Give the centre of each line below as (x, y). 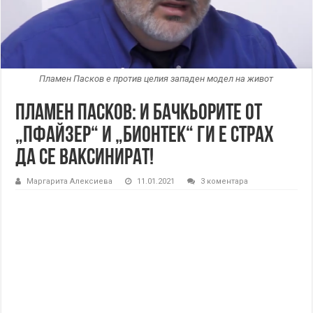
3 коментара (225, 182)
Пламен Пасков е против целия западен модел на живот (156, 79)
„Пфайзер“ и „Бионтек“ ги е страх (145, 137)
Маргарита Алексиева (70, 182)
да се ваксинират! (85, 159)
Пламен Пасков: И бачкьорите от (139, 114)
